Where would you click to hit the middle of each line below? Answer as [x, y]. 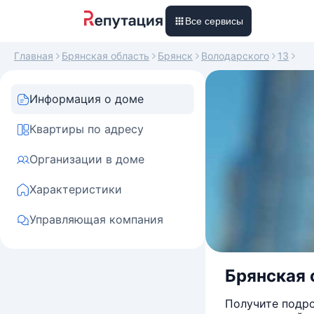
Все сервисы [214, 21]
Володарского [235, 56]
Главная [34, 56]
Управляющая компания [96, 219]
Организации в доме [87, 159]
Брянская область [105, 56]
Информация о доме [87, 99]
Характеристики [76, 189]
